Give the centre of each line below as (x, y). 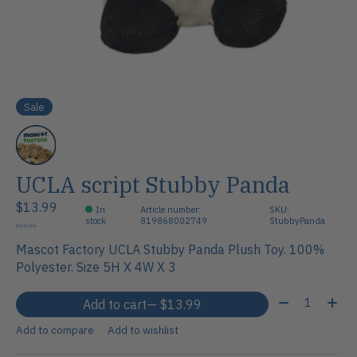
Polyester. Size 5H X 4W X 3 (96, 267)
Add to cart (114, 305)
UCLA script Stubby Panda (153, 184)
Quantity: (300, 300)
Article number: (171, 209)
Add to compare (55, 330)
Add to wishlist (143, 330)
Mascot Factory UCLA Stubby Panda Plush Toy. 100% (170, 250)
